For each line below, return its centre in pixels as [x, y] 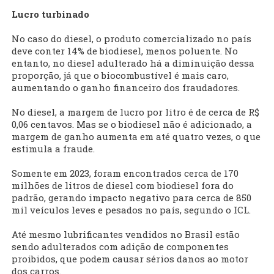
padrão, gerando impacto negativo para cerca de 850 [131, 198]
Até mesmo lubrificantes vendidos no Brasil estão [126, 235]
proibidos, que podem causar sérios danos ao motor [130, 259]
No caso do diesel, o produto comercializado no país [131, 39]
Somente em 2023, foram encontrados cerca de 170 [125, 173]
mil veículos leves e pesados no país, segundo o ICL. [131, 210]
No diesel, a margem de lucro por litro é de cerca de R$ [135, 112]
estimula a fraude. [53, 149]
